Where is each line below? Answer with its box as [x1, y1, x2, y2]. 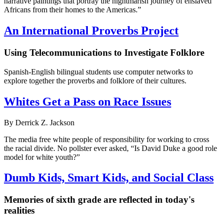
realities [4, 205, 35, 216]
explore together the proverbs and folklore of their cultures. [4, 76, 186, 85]
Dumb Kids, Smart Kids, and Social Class [4, 171, 214, 184]
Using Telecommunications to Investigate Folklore [4, 47, 204, 58]
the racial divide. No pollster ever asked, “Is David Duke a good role [4, 144, 217, 152]
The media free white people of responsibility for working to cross [4, 135, 209, 144]
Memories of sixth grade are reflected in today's [4, 194, 194, 205]
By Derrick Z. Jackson [4, 118, 74, 127]
